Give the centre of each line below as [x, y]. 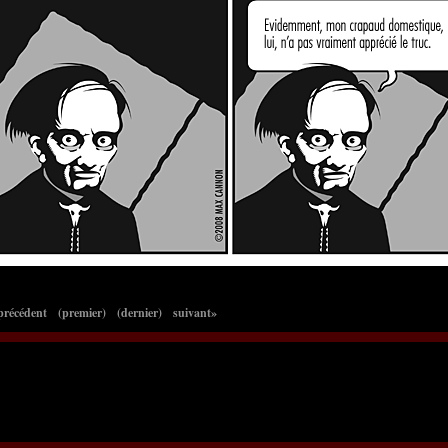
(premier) [82, 312]
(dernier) [139, 312]
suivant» [195, 312]
